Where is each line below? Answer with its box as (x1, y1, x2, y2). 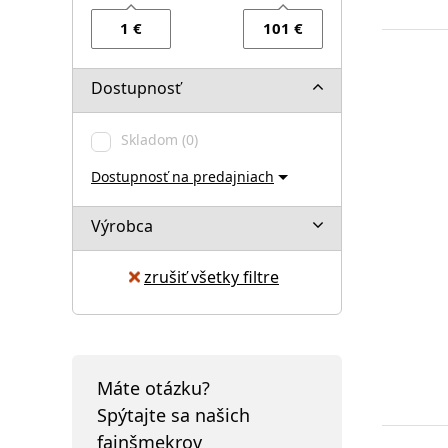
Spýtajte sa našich (97, 402, 250, 427)
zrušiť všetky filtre (144, 265, 279, 288)
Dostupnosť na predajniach (91, 166, 274, 186)
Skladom (121, 129, 182, 149)
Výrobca (91, 214, 153, 237)
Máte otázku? (97, 375, 210, 400)
